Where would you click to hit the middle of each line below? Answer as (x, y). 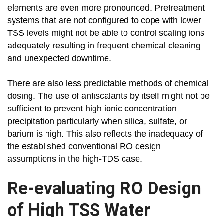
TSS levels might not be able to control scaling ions (106, 33)
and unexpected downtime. (59, 58)
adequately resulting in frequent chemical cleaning (104, 46)
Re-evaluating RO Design (104, 189)
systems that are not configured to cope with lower (104, 21)
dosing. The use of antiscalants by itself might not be (108, 96)
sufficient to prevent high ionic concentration (92, 109)
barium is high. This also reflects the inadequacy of (105, 134)
